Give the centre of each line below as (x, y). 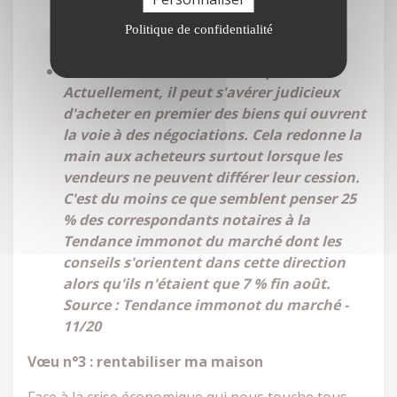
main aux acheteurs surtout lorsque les (202, 156)
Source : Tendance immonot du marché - (206, 305)
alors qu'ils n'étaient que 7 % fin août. (197, 284)
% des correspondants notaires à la (187, 220)
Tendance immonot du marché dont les (202, 241)
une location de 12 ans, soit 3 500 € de (195, 14)
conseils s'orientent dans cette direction (204, 262)
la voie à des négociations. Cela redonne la (212, 135)
